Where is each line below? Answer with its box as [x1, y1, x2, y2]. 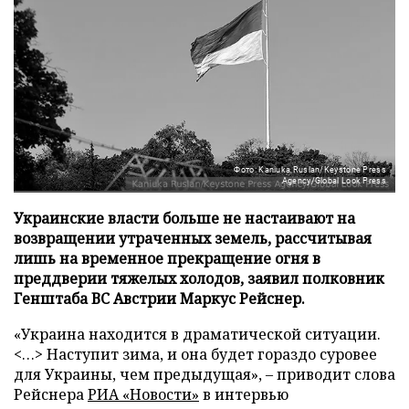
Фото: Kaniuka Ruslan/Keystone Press [234, 164, 386, 174]
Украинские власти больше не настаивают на [14, 207, 355, 228]
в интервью [199, 383, 288, 404]
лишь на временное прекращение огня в [14, 247, 320, 268]
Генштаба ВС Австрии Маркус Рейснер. [14, 288, 305, 309]
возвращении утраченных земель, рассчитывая [14, 227, 372, 248]
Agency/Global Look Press [281, 175, 386, 185]
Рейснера [14, 383, 88, 404]
